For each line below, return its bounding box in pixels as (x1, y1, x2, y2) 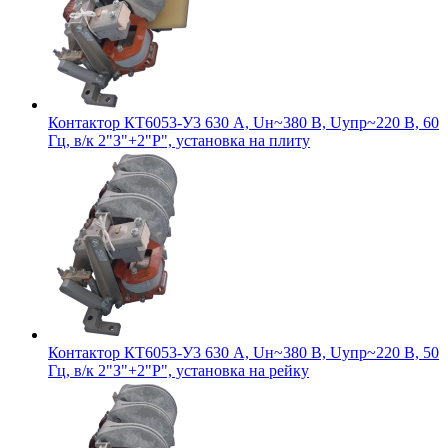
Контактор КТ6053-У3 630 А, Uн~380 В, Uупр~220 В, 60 (48, 113, 439, 131)
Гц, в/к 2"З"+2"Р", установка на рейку (48, 361, 309, 379)
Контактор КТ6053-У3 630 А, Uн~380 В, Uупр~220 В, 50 (48, 343, 439, 361)
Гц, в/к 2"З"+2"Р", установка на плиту (48, 131, 310, 149)
